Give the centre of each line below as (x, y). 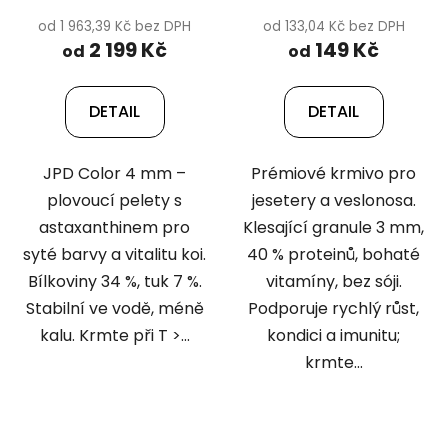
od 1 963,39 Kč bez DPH (114, 26)
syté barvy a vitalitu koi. (114, 254)
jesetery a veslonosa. (333, 200)
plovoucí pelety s (114, 200)
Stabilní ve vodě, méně (114, 308)
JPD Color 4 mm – (114, 173)
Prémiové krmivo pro (333, 173)
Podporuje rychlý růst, (333, 308)
